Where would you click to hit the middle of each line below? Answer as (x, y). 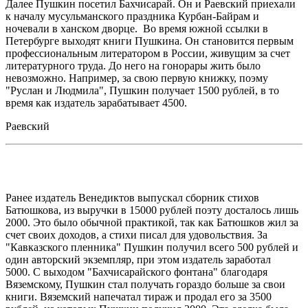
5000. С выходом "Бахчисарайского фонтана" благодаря (136, 272)
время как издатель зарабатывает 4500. (96, 102)
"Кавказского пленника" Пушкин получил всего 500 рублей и (152, 247)
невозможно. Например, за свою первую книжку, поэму (137, 78)
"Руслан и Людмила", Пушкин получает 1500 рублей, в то (142, 90)
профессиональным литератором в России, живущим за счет (148, 53)
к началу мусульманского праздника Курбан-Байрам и (132, 16)
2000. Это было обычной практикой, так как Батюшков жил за (152, 222)
